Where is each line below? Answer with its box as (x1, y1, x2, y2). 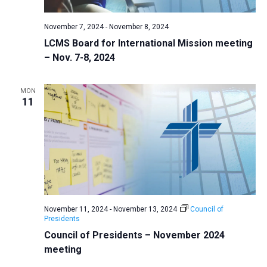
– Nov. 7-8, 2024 (44, 52, 115, 64)
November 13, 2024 (113, 205, 177, 214)
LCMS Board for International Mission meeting (44, 38, 253, 49)
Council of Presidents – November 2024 (44, 229, 225, 241)
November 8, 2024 (108, 23, 169, 32)
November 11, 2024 (44, 205, 108, 214)
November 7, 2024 (44, 23, 104, 32)
